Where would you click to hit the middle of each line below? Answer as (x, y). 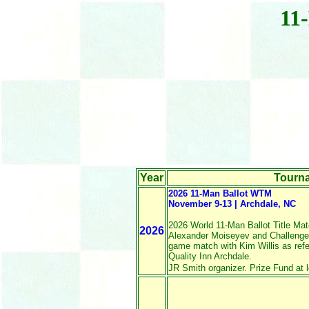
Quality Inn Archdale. (210, 256)
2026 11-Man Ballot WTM (220, 193)
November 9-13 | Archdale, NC (232, 204)
